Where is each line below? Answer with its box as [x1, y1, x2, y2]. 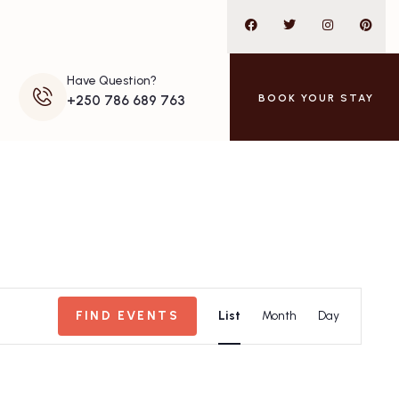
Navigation [277, 338, 384, 365]
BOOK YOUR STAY [258, 92, 375, 104]
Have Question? [67, 73, 158, 88]
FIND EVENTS [75, 308, 179, 323]
